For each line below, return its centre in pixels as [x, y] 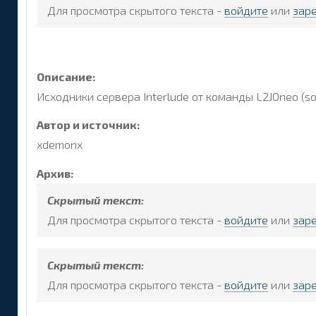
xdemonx [60, 145]
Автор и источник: [89, 125]
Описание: [66, 76]
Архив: [55, 174]
